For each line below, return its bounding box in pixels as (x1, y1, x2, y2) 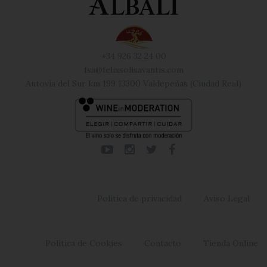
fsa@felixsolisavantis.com (83, 64, 184, 75)
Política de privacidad (97, 193, 182, 204)
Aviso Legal (204, 193, 250, 204)
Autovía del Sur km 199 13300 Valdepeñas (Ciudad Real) (26, 77, 241, 89)
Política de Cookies (45, 237, 122, 249)
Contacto (144, 237, 181, 249)
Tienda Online (203, 237, 258, 249)
